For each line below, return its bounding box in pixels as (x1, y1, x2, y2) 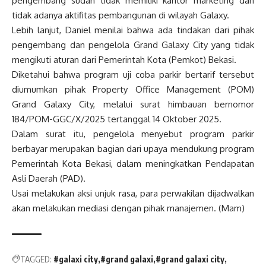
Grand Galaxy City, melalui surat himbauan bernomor (12, 99, 254, 110)
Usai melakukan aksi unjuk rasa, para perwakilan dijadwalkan (12, 188, 254, 199)
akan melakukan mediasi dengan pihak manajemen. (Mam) (12, 202, 245, 214)
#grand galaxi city (156, 254, 224, 264)
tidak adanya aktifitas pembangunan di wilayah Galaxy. (12, 9, 229, 21)
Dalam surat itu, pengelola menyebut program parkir (12, 128, 254, 140)
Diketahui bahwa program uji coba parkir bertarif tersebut (12, 69, 254, 80)
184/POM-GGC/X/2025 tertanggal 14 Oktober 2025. (12, 113, 221, 125)
